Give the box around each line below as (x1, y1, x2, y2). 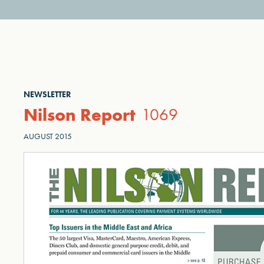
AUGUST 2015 (24, 130, 72, 141)
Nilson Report (24, 103, 136, 126)
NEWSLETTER (24, 88, 71, 100)
